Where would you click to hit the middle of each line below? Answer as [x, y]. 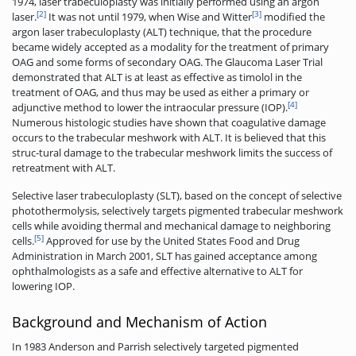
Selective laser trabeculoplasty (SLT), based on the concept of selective [177, 196]
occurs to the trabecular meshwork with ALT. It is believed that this [169, 138]
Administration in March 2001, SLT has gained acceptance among [164, 256]
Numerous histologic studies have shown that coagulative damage [169, 123]
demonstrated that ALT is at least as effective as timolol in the [157, 77]
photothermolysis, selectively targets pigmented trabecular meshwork [178, 211]
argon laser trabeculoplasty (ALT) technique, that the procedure [162, 32]
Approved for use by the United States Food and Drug [172, 241]
